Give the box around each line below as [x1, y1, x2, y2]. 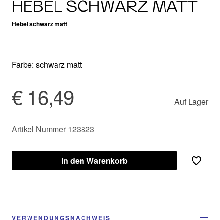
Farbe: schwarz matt [12, 58, 82, 70]
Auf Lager [174, 95, 208, 107]
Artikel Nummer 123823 [12, 123, 94, 135]
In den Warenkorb [61, 154, 128, 166]
